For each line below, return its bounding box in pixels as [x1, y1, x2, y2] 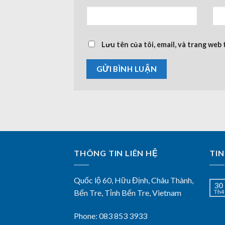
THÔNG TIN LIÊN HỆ [74, 148, 158, 158]
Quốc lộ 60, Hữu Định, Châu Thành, [74, 175, 193, 185]
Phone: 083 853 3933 [74, 211, 147, 221]
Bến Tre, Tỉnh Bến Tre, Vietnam [74, 188, 181, 198]
